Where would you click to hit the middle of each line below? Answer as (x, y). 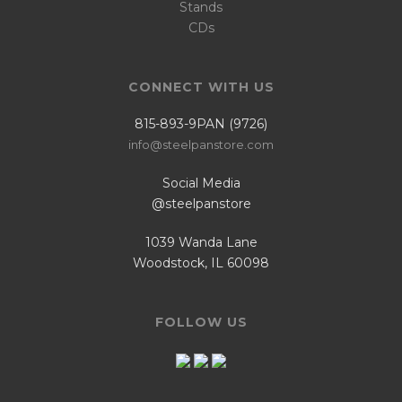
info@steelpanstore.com (201, 145)
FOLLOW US (201, 323)
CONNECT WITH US (201, 87)
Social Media (201, 184)
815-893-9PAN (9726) (201, 124)
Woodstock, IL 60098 (201, 263)
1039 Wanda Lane (201, 243)
